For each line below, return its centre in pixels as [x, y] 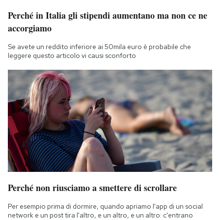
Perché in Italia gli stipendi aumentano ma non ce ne [108, 15]
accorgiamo [30, 28]
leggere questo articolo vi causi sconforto [72, 55]
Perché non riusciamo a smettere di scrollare [92, 187]
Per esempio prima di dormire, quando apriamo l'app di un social [105, 206]
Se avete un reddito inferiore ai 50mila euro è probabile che [99, 46]
